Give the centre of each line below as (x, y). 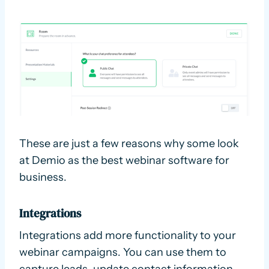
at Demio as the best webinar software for (124, 160)
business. (43, 177)
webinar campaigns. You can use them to (123, 252)
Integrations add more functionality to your (128, 236)
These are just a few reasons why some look (129, 143)
